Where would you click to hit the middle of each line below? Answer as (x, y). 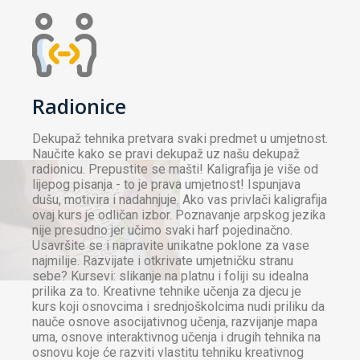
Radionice (79, 106)
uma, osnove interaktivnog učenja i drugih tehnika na (176, 337)
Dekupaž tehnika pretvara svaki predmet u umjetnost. (180, 139)
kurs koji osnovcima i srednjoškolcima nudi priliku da (178, 307)
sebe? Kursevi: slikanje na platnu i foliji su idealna (170, 276)
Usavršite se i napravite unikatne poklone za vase (171, 246)
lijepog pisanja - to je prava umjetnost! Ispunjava (166, 185)
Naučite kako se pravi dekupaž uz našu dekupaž (166, 154)
